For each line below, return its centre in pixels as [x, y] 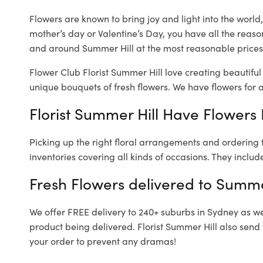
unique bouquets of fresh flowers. [100, 87]
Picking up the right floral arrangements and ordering [145, 142]
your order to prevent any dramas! [103, 241]
